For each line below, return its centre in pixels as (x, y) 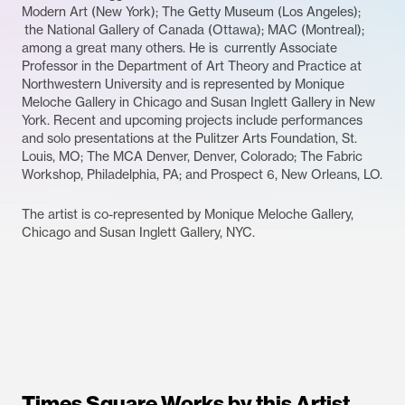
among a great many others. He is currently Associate (179, 48)
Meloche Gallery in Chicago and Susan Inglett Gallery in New (198, 103)
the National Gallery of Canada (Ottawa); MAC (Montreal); (193, 30)
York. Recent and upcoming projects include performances (192, 121)
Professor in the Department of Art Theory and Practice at (192, 66)
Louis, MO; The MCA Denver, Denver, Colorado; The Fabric (192, 157)
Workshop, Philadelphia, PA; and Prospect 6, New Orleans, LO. (202, 175)
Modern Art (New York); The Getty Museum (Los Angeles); (191, 12)
